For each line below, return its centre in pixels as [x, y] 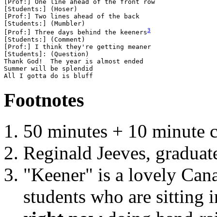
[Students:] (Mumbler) [45, 23]
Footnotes [44, 100]
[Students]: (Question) [46, 54]
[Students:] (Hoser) [43, 9]
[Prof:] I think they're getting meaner [77, 46]
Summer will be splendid [48, 68]
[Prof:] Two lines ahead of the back [72, 16]
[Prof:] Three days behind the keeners [76, 32]
